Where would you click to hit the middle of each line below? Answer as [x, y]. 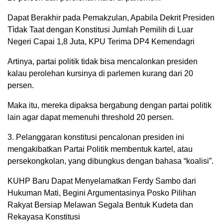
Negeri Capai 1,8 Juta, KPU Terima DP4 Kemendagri [101, 42]
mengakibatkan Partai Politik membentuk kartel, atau [100, 149]
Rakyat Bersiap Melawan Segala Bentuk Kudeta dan [100, 205]
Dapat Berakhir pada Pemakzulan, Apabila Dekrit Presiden [111, 18]
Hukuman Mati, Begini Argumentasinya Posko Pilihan [102, 193]
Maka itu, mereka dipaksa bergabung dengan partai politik [110, 105]
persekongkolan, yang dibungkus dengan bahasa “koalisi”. [111, 161]
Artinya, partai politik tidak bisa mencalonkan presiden [103, 61]
